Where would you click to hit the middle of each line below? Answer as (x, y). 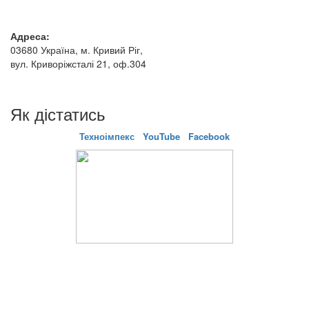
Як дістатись (58, 113)
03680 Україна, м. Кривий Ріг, (77, 49)
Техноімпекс (108, 136)
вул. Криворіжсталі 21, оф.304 (78, 63)
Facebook (209, 136)
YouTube (161, 136)
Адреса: (30, 36)
